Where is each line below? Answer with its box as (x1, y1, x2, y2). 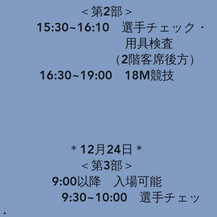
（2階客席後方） (12, 52, 201, 66)
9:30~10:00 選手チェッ (12, 190, 201, 204)
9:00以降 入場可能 (51, 174, 162, 188)
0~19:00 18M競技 (64, 68, 174, 82)
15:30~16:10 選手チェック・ (5, 20, 208, 34)
